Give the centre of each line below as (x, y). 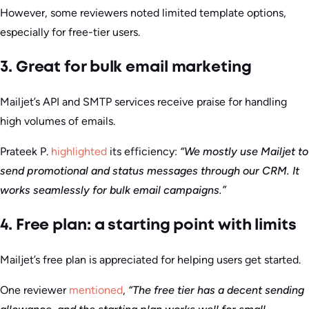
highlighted (79, 152)
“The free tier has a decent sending (216, 290)
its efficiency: (143, 152)
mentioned (96, 290)
